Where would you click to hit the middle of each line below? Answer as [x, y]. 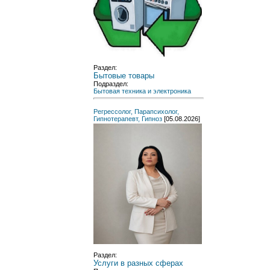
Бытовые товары [124, 75]
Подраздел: [111, 83]
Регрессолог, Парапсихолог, [136, 111]
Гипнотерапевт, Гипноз [128, 118]
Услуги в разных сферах [138, 263]
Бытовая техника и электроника [142, 91]
